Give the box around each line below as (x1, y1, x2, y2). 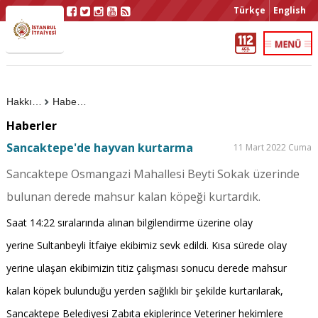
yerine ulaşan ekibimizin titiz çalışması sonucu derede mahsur (6, 261, 287, 275)
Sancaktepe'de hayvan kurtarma (6, 140, 193, 155)
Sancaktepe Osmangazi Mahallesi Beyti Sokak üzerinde (6, 166, 300, 182)
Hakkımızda (31, 96, 42, 107)
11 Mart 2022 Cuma (234, 141, 312, 153)
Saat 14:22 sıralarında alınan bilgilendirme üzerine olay (6, 216, 253, 229)
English (273, 4, 306, 16)
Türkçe (234, 4, 265, 16)
